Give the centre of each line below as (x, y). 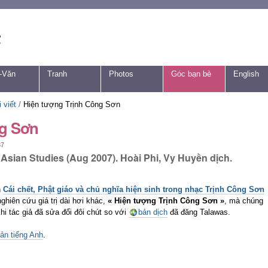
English (246, 74)
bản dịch (153, 212)
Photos (121, 74)
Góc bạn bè (191, 74)
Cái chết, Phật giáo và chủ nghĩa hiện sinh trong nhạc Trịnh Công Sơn (134, 189)
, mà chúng (244, 200)
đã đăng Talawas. (199, 212)
